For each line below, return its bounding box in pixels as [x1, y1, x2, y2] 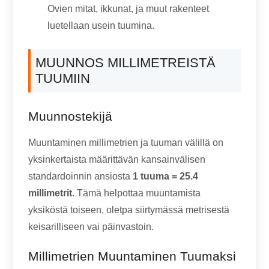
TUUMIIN [35, 71, 91, 86]
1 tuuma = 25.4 [133, 171, 199, 181]
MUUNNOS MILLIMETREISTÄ [35, 55, 216, 70]
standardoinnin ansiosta [28, 171, 133, 181]
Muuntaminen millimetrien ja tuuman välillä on [28, 138, 224, 148]
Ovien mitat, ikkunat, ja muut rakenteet [47, 4, 210, 14]
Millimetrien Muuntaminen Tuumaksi [28, 249, 237, 263]
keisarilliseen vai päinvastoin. [28, 222, 154, 232]
